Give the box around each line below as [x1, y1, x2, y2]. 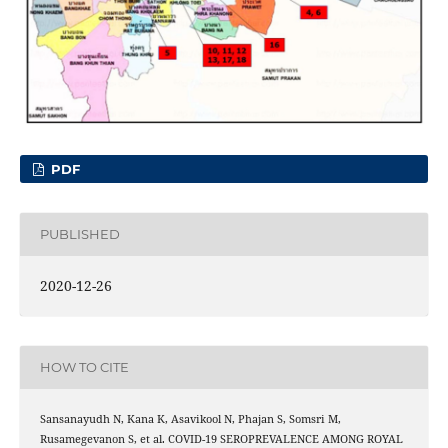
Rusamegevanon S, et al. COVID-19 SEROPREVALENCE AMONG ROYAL [39, 431, 403, 446]
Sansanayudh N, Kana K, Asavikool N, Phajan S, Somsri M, [39, 411, 341, 426]
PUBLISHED [39, 226, 120, 243]
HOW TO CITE [39, 359, 129, 376]
